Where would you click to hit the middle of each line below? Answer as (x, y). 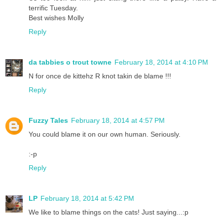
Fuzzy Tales (48, 121)
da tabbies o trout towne (70, 62)
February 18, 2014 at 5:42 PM (87, 199)
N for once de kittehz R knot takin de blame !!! (100, 76)
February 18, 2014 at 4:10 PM (161, 62)
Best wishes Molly (56, 18)
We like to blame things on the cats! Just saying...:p (109, 212)
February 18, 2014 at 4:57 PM (118, 121)
